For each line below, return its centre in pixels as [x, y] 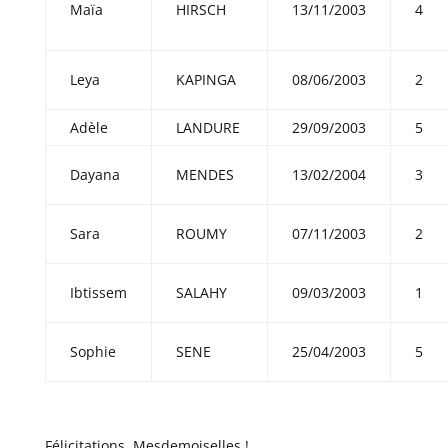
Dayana [94, 174]
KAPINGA [205, 79]
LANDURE [207, 127]
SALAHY [201, 292]
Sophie [92, 351]
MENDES [204, 174]
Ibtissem [98, 292]
